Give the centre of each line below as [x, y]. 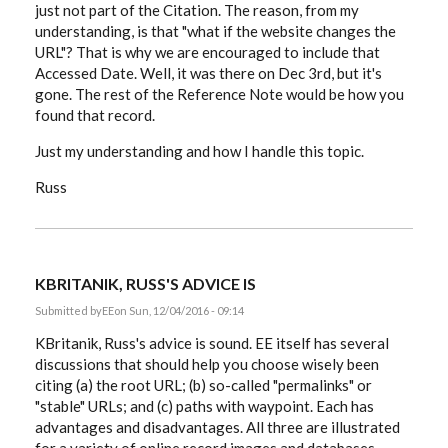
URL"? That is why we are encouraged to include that [207, 52]
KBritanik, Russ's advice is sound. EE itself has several [212, 343]
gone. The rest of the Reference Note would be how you [219, 94]
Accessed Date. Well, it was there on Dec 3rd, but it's [208, 73]
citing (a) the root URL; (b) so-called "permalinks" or [203, 385]
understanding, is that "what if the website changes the [215, 31]
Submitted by [68, 310]
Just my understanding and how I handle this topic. [199, 151]
